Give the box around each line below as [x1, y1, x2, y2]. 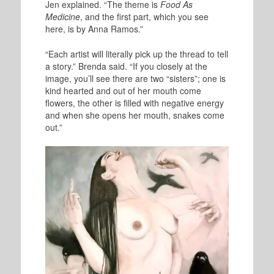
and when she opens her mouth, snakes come [45, 109, 224, 122]
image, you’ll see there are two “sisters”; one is [45, 72, 226, 85]
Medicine [45, 10, 80, 23]
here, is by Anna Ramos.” [45, 23, 143, 35]
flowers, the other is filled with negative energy [45, 97, 224, 109]
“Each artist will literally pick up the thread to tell [45, 48, 228, 61]
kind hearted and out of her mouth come [45, 84, 201, 97]
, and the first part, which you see [80, 10, 209, 23]
